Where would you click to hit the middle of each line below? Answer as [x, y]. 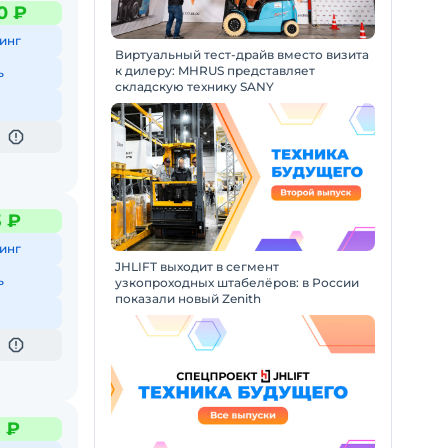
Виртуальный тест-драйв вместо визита [242, 54]
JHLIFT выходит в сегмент [197, 266]
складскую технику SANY [194, 86]
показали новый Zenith [188, 298]
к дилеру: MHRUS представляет [215, 70]
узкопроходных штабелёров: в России [237, 282]
